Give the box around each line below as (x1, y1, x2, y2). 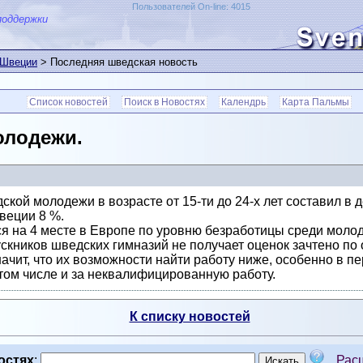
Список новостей (29, 96, 108, 108)
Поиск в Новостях (124, 96, 205, 108)
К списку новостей (129, 310, 250, 324)
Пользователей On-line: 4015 (132, 2, 250, 11)
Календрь (221, 96, 266, 108)
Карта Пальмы (282, 96, 349, 108)
